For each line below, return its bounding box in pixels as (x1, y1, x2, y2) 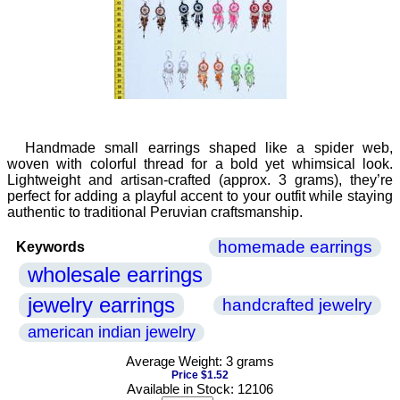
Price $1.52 (171, 369, 229, 381)
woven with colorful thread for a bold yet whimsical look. (7, 156, 393, 171)
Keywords (16, 239, 85, 254)
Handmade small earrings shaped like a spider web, (25, 140, 393, 155)
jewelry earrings (28, 293, 175, 317)
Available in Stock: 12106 (127, 381, 273, 396)
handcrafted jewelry (222, 296, 372, 314)
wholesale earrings (28, 262, 203, 287)
